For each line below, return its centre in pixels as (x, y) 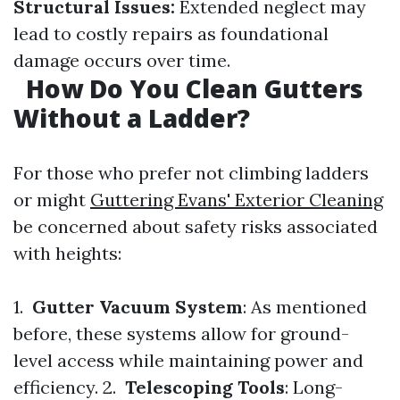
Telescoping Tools (203, 387)
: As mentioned (305, 307)
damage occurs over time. (122, 60)
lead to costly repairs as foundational (171, 33)
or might (52, 200)
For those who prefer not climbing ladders (191, 173)
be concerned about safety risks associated (196, 226)
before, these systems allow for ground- (181, 333)
